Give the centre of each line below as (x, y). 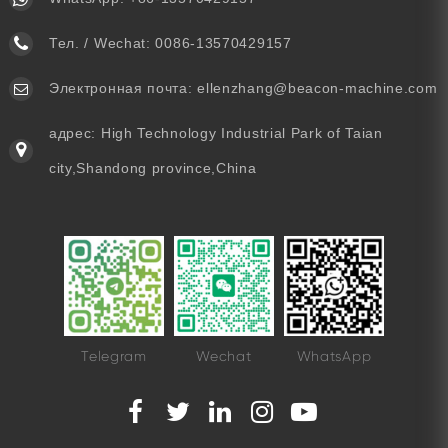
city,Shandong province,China (152, 168)
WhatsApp (334, 356)
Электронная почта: (123, 88)
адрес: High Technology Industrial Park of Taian (215, 133)
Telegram (114, 356)
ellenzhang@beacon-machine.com (317, 88)
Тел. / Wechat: (102, 43)
